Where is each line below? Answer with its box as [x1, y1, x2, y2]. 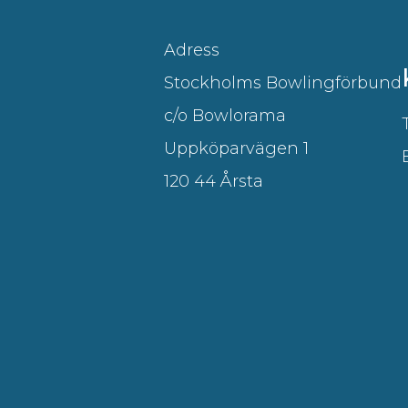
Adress [164, 40, 219, 60]
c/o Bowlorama [164, 106, 286, 126]
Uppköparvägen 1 [164, 138, 309, 158]
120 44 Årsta [164, 171, 263, 191]
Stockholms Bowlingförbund [164, 73, 402, 93]
